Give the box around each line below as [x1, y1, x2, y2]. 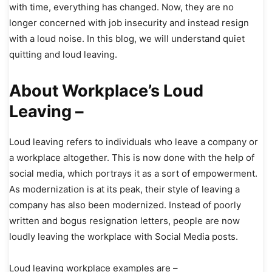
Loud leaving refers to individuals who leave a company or [9, 135, 258, 148]
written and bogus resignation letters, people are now [9, 214, 240, 226]
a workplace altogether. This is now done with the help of [9, 151, 254, 163]
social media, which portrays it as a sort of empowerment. [9, 167, 257, 179]
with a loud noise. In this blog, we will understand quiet [9, 32, 245, 44]
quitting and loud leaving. [9, 48, 120, 60]
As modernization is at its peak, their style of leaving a [9, 183, 240, 195]
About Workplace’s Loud [9, 80, 203, 101]
